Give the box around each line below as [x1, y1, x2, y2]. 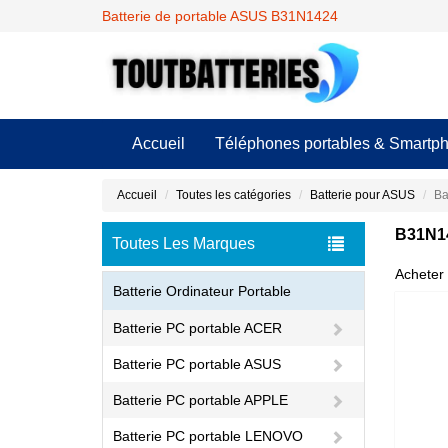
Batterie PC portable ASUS [113, 356, 281, 372]
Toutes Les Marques [112, 235, 255, 252]
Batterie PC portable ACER [113, 320, 282, 336]
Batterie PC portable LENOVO [113, 428, 303, 444]
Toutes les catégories [176, 188, 291, 202]
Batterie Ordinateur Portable [113, 283, 291, 299]
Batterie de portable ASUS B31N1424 [102, 8, 338, 24]
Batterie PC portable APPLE [113, 392, 288, 408]
